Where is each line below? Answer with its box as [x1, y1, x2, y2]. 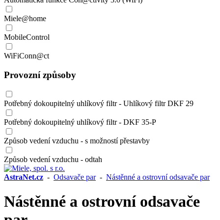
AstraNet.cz [4, 173, 43, 182]
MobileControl [4, 32, 50, 41]
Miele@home [4, 14, 46, 23]
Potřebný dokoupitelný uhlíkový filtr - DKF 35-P [4, 118, 156, 127]
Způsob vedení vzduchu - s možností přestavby [4, 137, 150, 145]
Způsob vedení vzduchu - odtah [4, 155, 102, 164]
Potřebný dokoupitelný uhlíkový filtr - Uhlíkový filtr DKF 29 [4, 99, 193, 108]
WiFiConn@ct [4, 51, 49, 60]
